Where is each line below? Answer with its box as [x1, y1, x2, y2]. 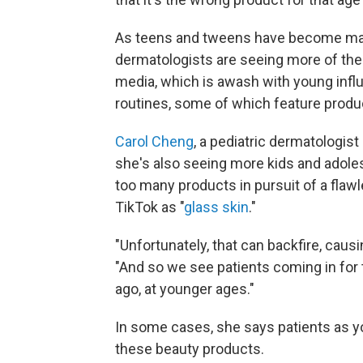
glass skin [184, 199, 249, 216]
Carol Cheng [115, 133, 194, 150]
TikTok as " [115, 199, 184, 216]
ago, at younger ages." [115, 280, 254, 297]
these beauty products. [115, 340, 264, 357]
